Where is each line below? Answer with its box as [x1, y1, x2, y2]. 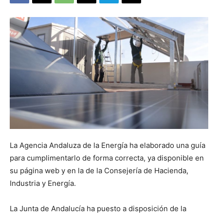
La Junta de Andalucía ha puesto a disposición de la [10, 203, 186, 213]
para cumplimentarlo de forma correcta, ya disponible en [10, 153, 204, 163]
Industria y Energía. [10, 178, 76, 188]
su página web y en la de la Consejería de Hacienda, [10, 165, 188, 175]
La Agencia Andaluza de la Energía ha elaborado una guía [10, 140, 205, 150]
